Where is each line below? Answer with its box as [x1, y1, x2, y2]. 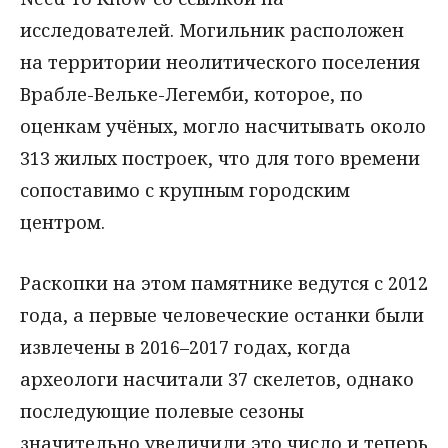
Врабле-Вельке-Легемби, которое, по [20, 82, 363, 106]
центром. [20, 210, 105, 234]
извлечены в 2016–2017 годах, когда [20, 334, 351, 359]
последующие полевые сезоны [20, 398, 304, 423]
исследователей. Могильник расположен [20, 18, 404, 42]
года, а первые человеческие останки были [20, 302, 424, 327]
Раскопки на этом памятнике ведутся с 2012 [20, 270, 428, 295]
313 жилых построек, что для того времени [20, 146, 420, 170]
